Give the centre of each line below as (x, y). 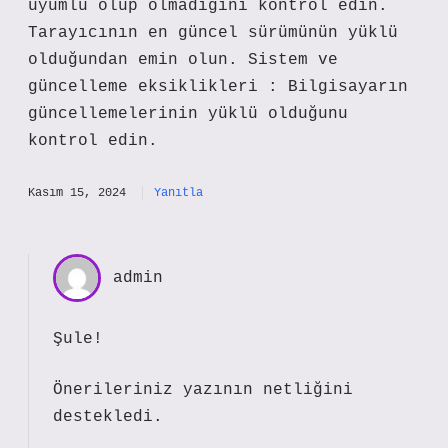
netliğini (308, 390)
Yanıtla (178, 193)
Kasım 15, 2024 (77, 193)
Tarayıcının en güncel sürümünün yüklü (213, 33)
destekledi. (108, 417)
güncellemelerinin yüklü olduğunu (188, 114)
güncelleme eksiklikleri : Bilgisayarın (218, 87)
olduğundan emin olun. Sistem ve (183, 60)
